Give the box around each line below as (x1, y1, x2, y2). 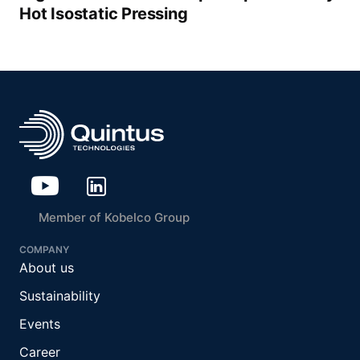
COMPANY (19, 243, 69, 256)
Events (19, 316, 60, 333)
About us (19, 260, 74, 276)
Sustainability (19, 288, 100, 305)
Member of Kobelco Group (39, 210, 190, 226)
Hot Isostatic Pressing (19, 4, 188, 23)
